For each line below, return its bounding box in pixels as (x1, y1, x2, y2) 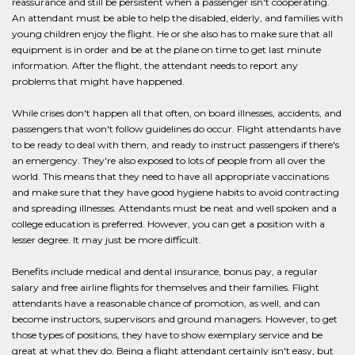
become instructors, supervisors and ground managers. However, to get (12, 313, 338, 325)
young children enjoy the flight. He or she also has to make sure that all (12, 28, 333, 40)
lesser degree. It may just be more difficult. (12, 234, 201, 246)
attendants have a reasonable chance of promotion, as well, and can (12, 297, 320, 309)
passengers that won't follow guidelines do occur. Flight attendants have (12, 123, 341, 135)
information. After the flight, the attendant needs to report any (12, 59, 298, 71)
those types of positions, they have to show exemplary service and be (12, 329, 323, 341)
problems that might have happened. (12, 75, 185, 87)
